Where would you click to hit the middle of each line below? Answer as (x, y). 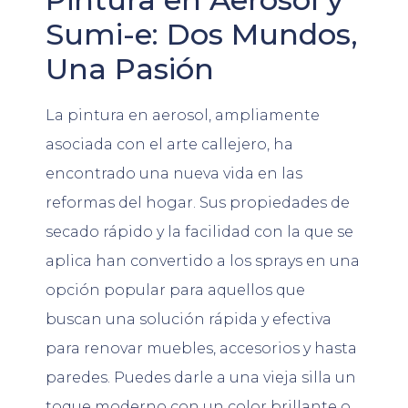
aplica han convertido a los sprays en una (203, 260)
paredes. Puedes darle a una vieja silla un (201, 377)
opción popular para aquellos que (175, 290)
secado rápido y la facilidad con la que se (199, 231)
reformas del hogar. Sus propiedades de (198, 202)
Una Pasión (130, 68)
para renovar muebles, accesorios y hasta (201, 348)
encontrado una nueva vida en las (174, 173)
